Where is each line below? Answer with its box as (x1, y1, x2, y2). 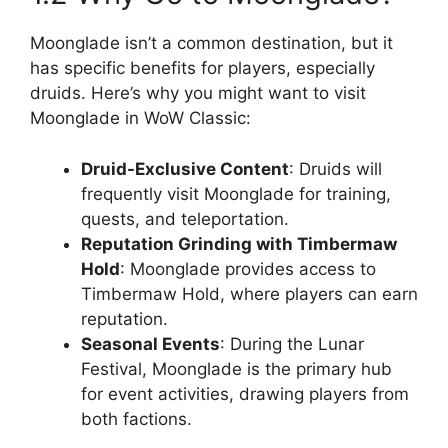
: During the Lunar (220, 333, 364, 354)
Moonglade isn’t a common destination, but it (30, 33, 393, 53)
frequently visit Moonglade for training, (81, 183, 391, 204)
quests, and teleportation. (81, 208, 289, 229)
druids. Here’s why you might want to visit (30, 83, 366, 103)
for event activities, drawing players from (81, 383, 409, 404)
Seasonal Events (81, 333, 220, 354)
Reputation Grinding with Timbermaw (81, 233, 397, 254)
